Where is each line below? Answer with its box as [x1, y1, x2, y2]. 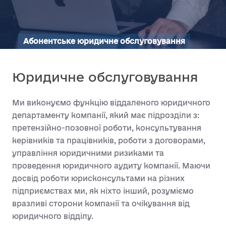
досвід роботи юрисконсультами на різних [12, 174, 185, 183]
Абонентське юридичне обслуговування [23, 37, 185, 45]
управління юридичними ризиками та [12, 149, 164, 157]
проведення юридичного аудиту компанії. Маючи [12, 161, 210, 170]
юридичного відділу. [12, 212, 93, 220]
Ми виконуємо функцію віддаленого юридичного [12, 98, 210, 107]
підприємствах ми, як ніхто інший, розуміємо [12, 187, 194, 195]
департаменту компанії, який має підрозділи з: [12, 111, 199, 120]
